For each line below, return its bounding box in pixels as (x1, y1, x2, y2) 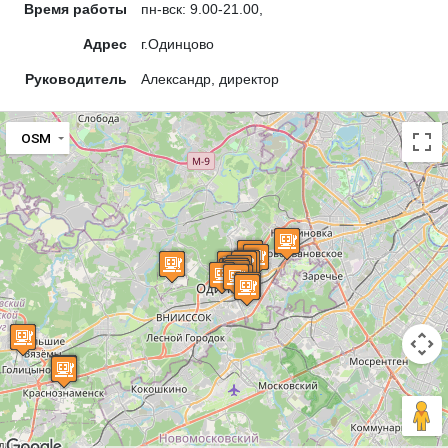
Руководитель (25, 71, 127, 88)
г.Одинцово (141, 36, 214, 53)
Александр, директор (141, 71, 279, 88)
